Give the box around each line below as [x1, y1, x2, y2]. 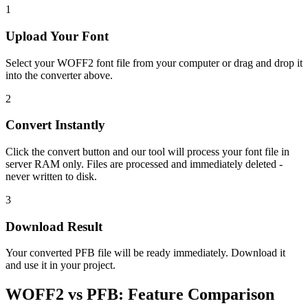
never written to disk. [5, 170, 97, 182]
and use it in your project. [5, 259, 115, 272]
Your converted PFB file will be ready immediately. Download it [5, 247, 285, 259]
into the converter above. [5, 69, 113, 81]
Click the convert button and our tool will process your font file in [5, 146, 289, 157]
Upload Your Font [5, 28, 109, 43]
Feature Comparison [128, 285, 274, 304]
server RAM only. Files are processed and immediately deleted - [5, 158, 283, 170]
